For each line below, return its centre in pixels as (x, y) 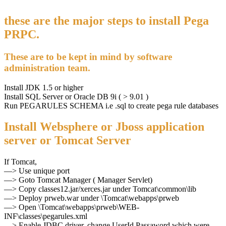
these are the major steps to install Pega (106, 20)
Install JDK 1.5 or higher (44, 87)
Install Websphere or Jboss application (104, 127)
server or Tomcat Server (68, 140)
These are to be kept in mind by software (88, 56)
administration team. (47, 68)
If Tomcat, (20, 162)
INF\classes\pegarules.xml (46, 216)
